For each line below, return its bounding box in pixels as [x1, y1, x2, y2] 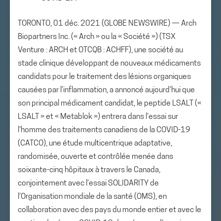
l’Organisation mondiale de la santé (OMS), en [18, 193, 167, 201]
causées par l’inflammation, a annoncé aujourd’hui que [18, 86, 195, 94]
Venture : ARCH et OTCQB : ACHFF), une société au [18, 46, 183, 54]
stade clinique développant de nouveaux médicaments [18, 60, 201, 68]
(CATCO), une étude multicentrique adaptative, [18, 140, 172, 147]
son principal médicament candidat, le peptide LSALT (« [18, 100, 201, 108]
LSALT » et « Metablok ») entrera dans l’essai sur [18, 113, 178, 121]
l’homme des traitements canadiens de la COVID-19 [18, 126, 190, 134]
